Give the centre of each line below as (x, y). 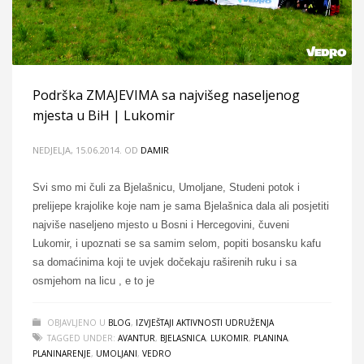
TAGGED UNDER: (81, 338)
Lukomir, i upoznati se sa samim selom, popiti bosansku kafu (177, 244)
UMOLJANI (117, 354)
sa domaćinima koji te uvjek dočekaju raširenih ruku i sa (165, 262)
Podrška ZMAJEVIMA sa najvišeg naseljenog (166, 95)
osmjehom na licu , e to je (93, 281)
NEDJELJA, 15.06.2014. (77, 150)
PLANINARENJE (62, 354)
